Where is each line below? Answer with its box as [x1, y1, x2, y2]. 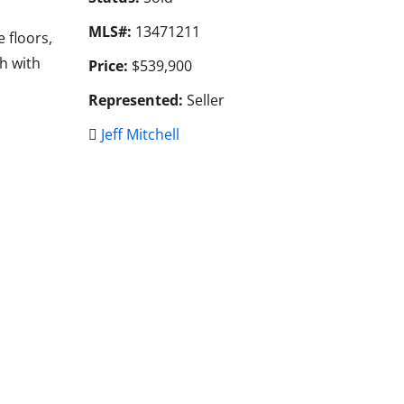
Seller [182, 89, 225, 110]
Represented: [87, 89, 183, 110]
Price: [87, 55, 128, 76]
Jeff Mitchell [100, 124, 179, 144]
